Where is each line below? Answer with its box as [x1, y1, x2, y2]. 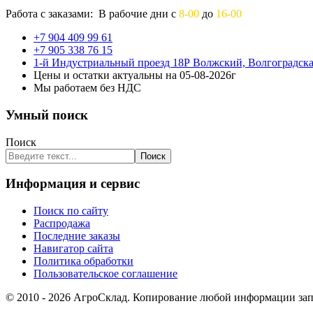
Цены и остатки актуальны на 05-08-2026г [34, 69, 236, 82]
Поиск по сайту [34, 205, 108, 217]
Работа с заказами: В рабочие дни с [6, 8, 179, 20]
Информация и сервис [6, 176, 140, 191]
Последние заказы [34, 230, 120, 242]
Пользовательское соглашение [34, 268, 177, 280]
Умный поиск [6, 107, 88, 122]
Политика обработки [34, 255, 133, 268]
